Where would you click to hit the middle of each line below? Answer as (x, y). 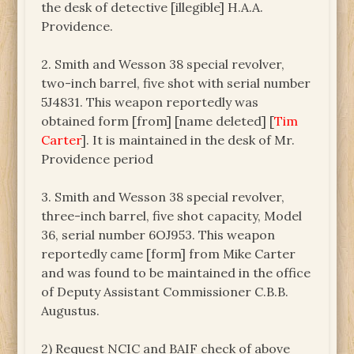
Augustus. (71, 310)
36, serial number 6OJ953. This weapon (158, 234)
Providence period (98, 158)
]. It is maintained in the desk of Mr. (188, 139)
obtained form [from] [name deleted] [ (158, 121)
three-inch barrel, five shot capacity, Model (172, 215)
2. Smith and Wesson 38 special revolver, (163, 64)
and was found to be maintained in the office (176, 272)
